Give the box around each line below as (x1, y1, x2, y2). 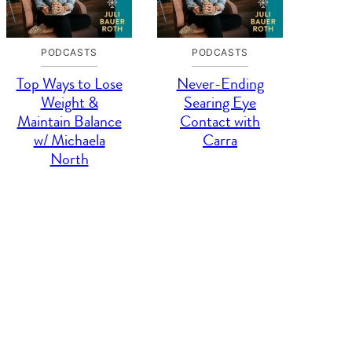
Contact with (180, 110, 260, 133)
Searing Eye (184, 91, 256, 114)
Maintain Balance (16, 110, 122, 133)
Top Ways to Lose (16, 72, 123, 95)
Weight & (40, 91, 98, 114)
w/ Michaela (33, 129, 105, 152)
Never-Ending (176, 72, 264, 95)
